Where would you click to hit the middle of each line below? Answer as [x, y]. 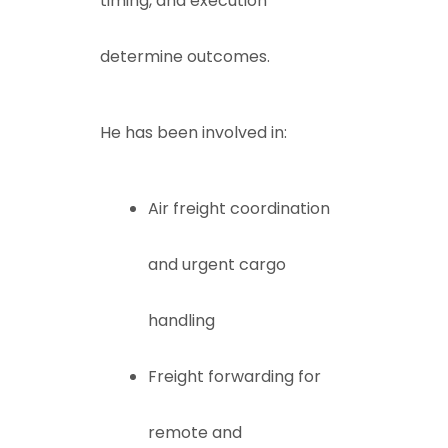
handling [181, 320]
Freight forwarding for [234, 376]
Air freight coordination [239, 208]
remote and [195, 432]
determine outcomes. [185, 56]
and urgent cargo [217, 264]
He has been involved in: [193, 132]
